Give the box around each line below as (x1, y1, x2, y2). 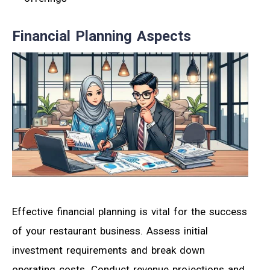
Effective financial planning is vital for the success (12, 205, 247, 218)
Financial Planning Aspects (12, 28, 191, 45)
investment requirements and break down (12, 243, 205, 256)
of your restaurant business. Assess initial (12, 224, 208, 237)
